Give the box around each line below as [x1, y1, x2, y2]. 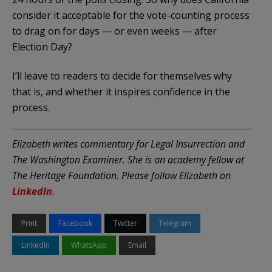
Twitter [114, 217, 137, 228]
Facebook [58, 217, 92, 228]
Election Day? [12, 39, 72, 53]
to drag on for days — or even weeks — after [12, 24, 217, 38]
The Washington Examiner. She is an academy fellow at [12, 152, 244, 166]
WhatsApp [71, 239, 107, 250]
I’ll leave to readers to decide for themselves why [12, 69, 232, 83]
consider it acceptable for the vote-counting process [12, 8, 250, 22]
